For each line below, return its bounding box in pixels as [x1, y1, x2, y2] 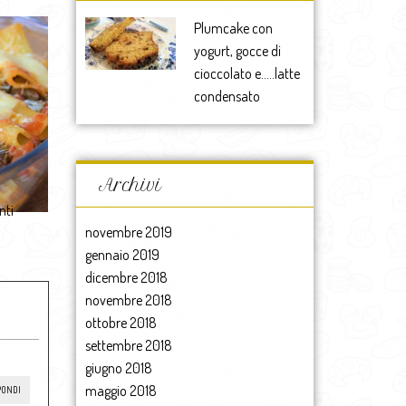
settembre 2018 [84, 335, 172, 354]
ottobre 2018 [84, 313, 157, 332]
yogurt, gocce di [193, 41, 281, 60]
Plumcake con [193, 18, 273, 37]
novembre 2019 [84, 222, 172, 241]
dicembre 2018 [84, 267, 168, 286]
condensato [193, 86, 260, 105]
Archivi [98, 174, 162, 196]
